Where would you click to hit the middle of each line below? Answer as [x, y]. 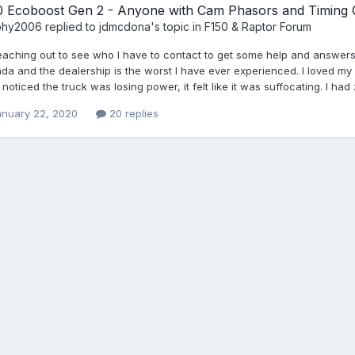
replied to [70, 26]
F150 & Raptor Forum [258, 26]
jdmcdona [124, 26]
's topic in [177, 26]
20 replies [132, 113]
